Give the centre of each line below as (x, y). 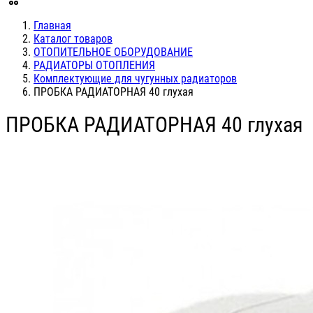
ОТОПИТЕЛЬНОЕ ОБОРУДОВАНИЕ (113, 52)
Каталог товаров (73, 39)
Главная (52, 26)
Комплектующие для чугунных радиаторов (135, 79)
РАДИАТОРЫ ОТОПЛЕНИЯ (94, 65)
